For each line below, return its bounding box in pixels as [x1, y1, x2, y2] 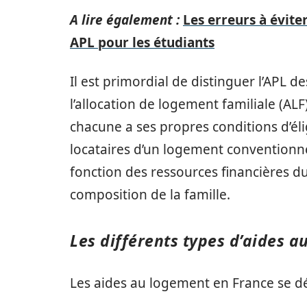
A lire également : [70, 11, 180, 29]
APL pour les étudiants [70, 34, 214, 51]
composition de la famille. [70, 186, 230, 204]
